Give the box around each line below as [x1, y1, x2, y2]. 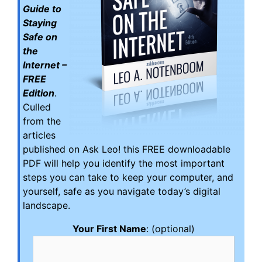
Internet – [23, 59, 67, 71]
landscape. [23, 199, 70, 211]
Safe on [23, 31, 57, 43]
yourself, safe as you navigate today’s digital [23, 185, 220, 197]
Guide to [23, 3, 61, 15]
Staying [23, 17, 57, 29]
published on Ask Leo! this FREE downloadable [23, 143, 230, 155]
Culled [23, 101, 51, 113]
